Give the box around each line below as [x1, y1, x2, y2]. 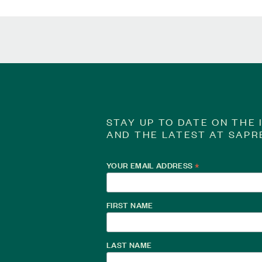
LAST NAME [106, 238, 152, 250]
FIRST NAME [106, 198, 153, 211]
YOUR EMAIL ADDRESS [106, 158, 195, 171]
